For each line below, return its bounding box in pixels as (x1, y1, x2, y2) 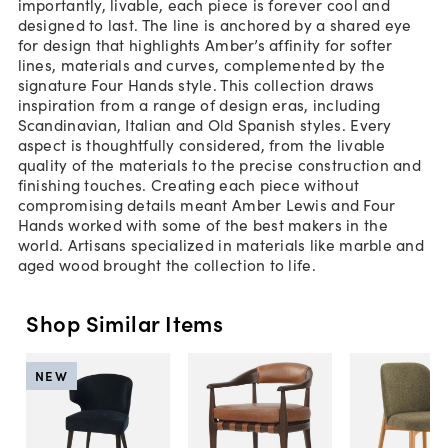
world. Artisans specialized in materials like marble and (17, 233, 424, 256)
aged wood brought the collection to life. (17, 253, 316, 276)
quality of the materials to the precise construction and (17, 153, 421, 176)
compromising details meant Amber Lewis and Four (17, 193, 396, 216)
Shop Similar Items (26, 306, 224, 338)
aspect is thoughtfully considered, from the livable (17, 133, 386, 156)
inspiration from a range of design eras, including (17, 93, 381, 116)
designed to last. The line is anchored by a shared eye (17, 13, 412, 36)
